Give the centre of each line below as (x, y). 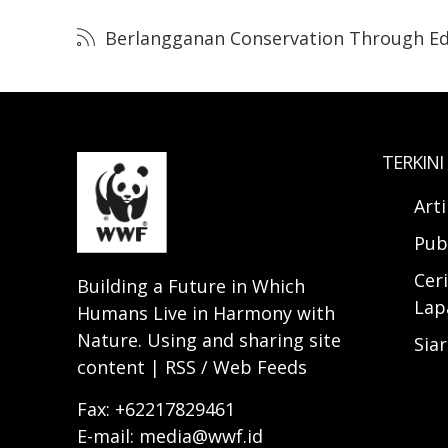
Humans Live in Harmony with (206, 313)
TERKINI (412, 162)
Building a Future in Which (191, 286)
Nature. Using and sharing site (209, 340)
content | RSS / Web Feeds (192, 367)
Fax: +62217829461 (156, 409)
